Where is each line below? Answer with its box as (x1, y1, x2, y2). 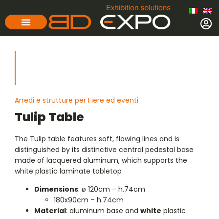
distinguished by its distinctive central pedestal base (15, 145, 194, 155)
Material (34, 205, 66, 216)
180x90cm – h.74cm (54, 195, 124, 205)
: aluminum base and (66, 205, 140, 216)
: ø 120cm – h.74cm (78, 184, 145, 194)
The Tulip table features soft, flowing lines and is (15, 134, 179, 144)
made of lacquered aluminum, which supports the (15, 155, 187, 166)
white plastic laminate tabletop (15, 166, 122, 176)
